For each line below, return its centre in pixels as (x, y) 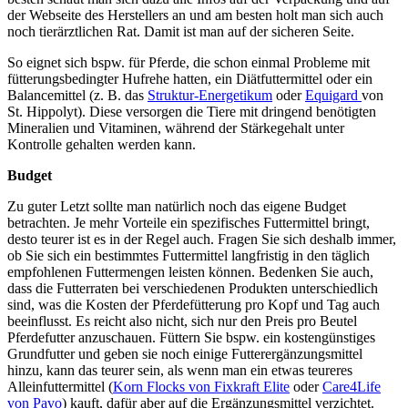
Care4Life (352, 386)
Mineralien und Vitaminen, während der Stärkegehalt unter (176, 127)
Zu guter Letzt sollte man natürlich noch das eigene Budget (177, 206)
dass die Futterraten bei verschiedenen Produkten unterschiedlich (193, 288)
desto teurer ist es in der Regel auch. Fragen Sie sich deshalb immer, (202, 239)
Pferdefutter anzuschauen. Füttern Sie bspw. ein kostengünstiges (191, 337)
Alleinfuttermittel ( (60, 386)
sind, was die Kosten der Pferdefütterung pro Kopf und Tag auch (194, 304)
